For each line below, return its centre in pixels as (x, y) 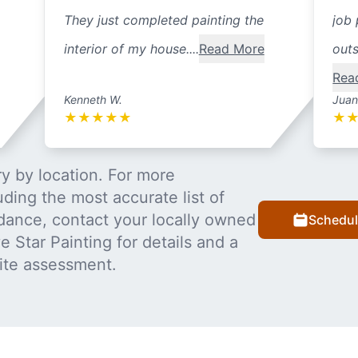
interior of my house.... (131, 49)
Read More (231, 49)
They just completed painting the (163, 20)
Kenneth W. (93, 100)
